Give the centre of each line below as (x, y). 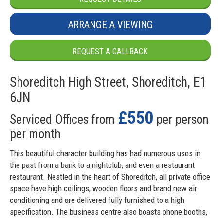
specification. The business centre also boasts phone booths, (109, 211)
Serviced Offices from (64, 119)
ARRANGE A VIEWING (110, 25)
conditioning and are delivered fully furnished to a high (97, 200)
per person (181, 119)
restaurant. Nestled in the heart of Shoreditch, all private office (110, 176)
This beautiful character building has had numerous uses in (105, 153)
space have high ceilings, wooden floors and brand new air (103, 188)
